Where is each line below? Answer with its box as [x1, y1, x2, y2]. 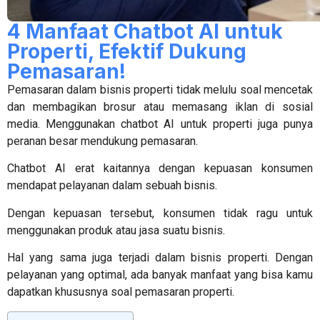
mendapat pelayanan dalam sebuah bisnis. [7, 179, 220, 193]
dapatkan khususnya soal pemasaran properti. [7, 285, 237, 299]
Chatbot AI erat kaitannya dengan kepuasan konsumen [7, 161, 313, 176]
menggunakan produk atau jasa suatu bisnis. [7, 223, 228, 237]
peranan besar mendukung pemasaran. [7, 134, 201, 148]
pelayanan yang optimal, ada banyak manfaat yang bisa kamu [7, 268, 313, 282]
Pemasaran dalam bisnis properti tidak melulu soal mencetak [7, 83, 313, 96]
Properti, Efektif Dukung [7, 39, 246, 64]
